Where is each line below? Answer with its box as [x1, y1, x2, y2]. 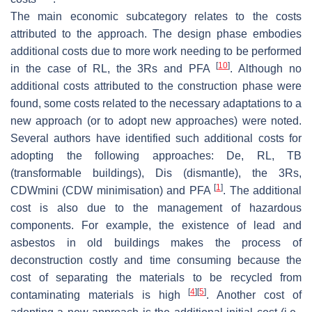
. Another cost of [206, 288, 302, 301]
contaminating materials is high [10, 288, 189, 301]
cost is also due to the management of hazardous [10, 201, 302, 214]
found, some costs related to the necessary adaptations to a [10, 97, 302, 109]
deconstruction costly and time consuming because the [10, 253, 302, 266]
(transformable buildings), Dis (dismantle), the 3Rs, [10, 166, 302, 179]
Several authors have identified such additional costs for [10, 132, 302, 144]
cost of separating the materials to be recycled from [10, 271, 302, 283]
